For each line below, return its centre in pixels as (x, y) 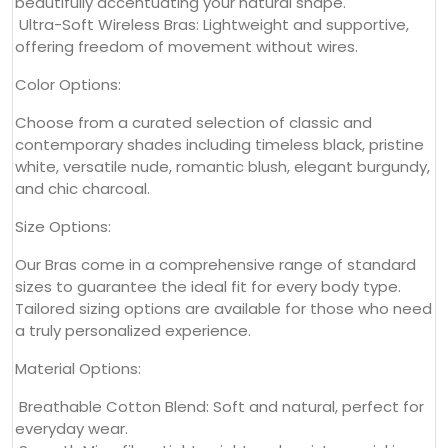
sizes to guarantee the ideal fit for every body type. (208, 286)
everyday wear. (71, 428)
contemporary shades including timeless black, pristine (219, 144)
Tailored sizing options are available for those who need (223, 308)
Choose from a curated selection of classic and (193, 122)
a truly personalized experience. (133, 330)
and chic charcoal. (82, 188)
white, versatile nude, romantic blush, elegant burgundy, (222, 166)
